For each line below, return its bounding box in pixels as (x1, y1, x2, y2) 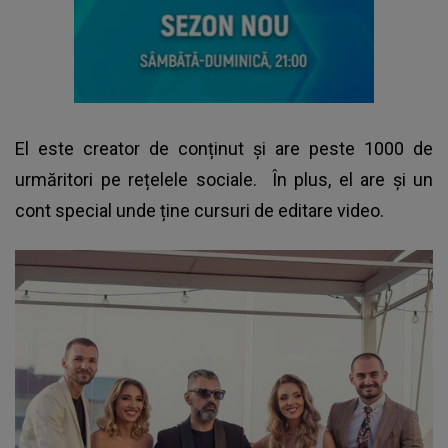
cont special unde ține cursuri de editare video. (15, 199, 388, 221)
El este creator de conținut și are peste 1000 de (15, 137, 433, 159)
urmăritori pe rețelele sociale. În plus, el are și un (15, 168, 433, 190)
